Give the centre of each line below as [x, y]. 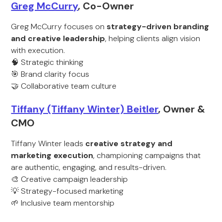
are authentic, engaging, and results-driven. [89, 167]
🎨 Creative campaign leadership [70, 179]
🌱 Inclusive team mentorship [63, 203]
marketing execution [52, 155]
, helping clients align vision [153, 38]
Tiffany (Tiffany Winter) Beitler [85, 109]
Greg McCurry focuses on [59, 27]
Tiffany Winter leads [48, 143]
